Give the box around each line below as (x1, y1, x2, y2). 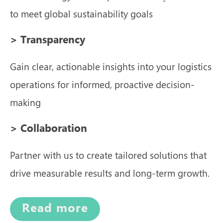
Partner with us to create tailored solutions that (10, 148, 207, 161)
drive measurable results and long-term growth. (10, 166, 210, 179)
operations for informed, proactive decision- (10, 78, 195, 91)
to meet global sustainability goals (10, 7, 153, 20)
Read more (22, 201, 88, 217)
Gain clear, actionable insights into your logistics (10, 60, 212, 73)
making (10, 96, 41, 109)
